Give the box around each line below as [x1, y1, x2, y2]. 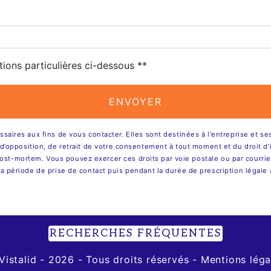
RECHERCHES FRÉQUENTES [50, 226, 221, 240]
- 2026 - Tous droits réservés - [36, 253, 197, 266]
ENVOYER [109, 96, 162, 108]
